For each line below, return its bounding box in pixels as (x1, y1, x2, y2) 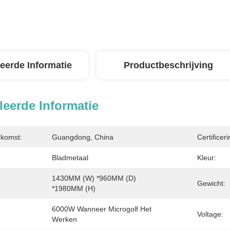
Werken (52, 215, 77, 223)
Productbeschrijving (124, 60, 213, 70)
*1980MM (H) (52, 184, 95, 193)
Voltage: (197, 210, 223, 218)
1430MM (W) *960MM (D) (52, 174, 136, 182)
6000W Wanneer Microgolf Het (52, 205, 151, 213)
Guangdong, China (52, 133, 113, 141)
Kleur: (197, 154, 216, 162)
